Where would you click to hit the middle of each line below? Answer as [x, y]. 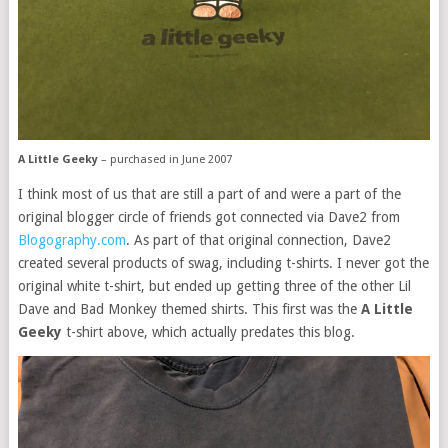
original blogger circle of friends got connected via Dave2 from [208, 216]
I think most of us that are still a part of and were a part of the [209, 193]
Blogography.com [71, 239]
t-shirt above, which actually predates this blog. [208, 331]
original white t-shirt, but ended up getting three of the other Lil [214, 285]
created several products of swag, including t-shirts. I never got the [223, 262]
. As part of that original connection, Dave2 [258, 239]
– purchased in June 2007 [164, 159]
